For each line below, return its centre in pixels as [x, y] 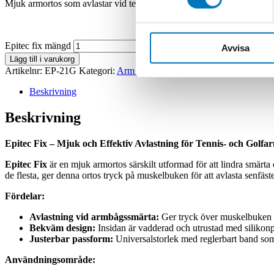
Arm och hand [145, 71]
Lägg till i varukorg [42, 59]
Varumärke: [198, 71]
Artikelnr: [25, 71]
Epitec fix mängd [38, 46]
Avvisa [235, 48]
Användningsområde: [50, 260]
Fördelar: [25, 196]
